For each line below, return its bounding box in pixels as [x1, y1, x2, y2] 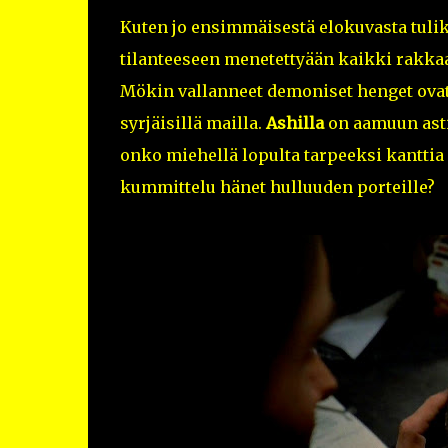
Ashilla [265, 113, 324, 134]
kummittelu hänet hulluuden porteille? [119, 177, 435, 198]
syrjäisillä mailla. [119, 113, 266, 134]
